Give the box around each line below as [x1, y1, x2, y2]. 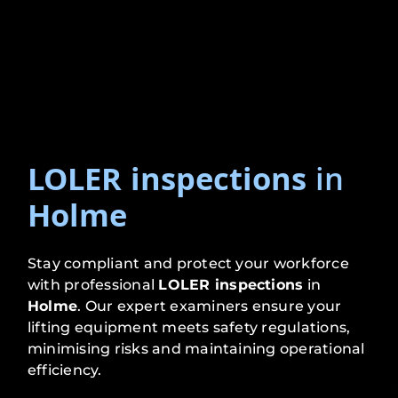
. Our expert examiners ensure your [77, 298, 342, 315]
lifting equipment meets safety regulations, [28, 319, 351, 337]
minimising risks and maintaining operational [28, 340, 365, 358]
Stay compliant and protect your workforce [28, 255, 349, 273]
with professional [28, 276, 159, 294]
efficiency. [28, 362, 102, 379]
